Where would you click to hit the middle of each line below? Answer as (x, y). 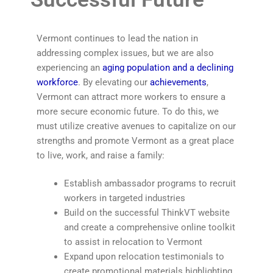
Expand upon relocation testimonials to (144, 257)
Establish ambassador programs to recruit (150, 184)
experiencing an (69, 67)
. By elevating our (114, 82)
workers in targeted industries (125, 198)
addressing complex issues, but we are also (125, 53)
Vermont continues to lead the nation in (117, 38)
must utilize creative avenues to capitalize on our (136, 126)
